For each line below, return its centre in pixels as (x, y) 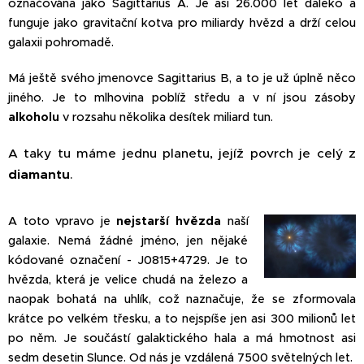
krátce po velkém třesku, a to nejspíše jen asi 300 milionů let (182, 318)
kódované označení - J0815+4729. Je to (128, 260)
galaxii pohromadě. (61, 42)
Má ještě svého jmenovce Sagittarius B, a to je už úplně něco (182, 78)
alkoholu (34, 117)
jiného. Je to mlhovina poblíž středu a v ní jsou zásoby (182, 97)
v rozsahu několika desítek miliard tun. (168, 117)
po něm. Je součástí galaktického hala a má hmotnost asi (182, 338)
